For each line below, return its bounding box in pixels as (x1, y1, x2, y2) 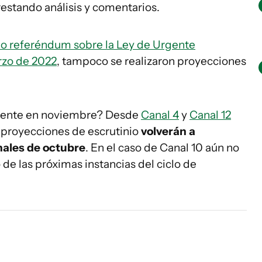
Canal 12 (189, 108, 231, 122)
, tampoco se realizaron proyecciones (57, 54, 246, 68)
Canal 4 (141, 108, 179, 122)
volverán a (141, 125, 195, 138)
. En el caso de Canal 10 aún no (85, 141, 239, 154)
